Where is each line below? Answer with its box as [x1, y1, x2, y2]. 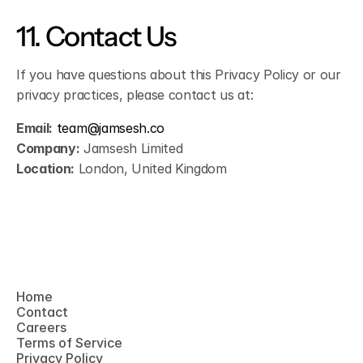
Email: [16, 120, 53, 136]
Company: [16, 140, 80, 156]
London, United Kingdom [75, 160, 227, 177]
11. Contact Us [16, 19, 176, 53]
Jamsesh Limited [79, 140, 183, 156]
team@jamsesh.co [56, 120, 164, 136]
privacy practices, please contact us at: [16, 87, 254, 103]
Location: [16, 160, 75, 177]
